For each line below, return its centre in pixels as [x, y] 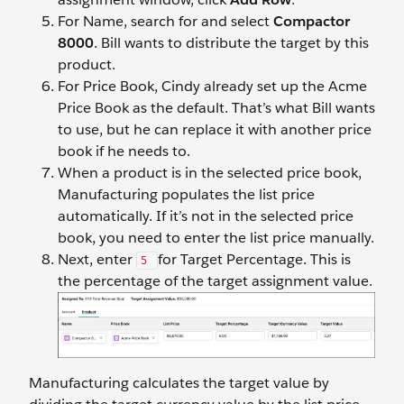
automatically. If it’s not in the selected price [206, 216]
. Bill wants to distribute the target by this [231, 43]
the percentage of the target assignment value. [215, 281]
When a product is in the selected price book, [210, 173]
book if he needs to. [124, 151]
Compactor [312, 22]
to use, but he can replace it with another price [215, 130]
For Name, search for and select [165, 22]
